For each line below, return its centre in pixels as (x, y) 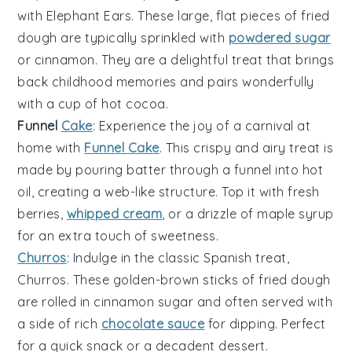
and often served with (263, 301)
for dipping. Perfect (265, 323)
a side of (46, 323)
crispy (213, 147)
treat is (310, 147)
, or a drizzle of (210, 213)
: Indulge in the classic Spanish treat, (178, 257)
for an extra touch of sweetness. (118, 235)
